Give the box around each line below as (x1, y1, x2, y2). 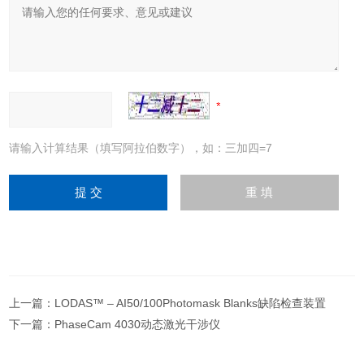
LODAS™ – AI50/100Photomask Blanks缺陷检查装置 (54, 297, 327, 310)
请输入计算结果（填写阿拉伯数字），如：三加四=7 (9, 141, 273, 154)
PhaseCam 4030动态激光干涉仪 (54, 318, 221, 331)
